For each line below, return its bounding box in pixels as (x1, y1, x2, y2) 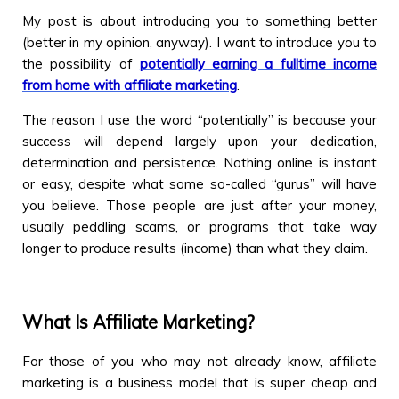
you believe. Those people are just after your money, (22, 196, 377, 214)
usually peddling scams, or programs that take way (22, 217, 377, 235)
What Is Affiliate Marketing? (22, 311, 255, 333)
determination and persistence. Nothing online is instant (22, 153, 377, 171)
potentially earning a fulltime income (139, 54, 378, 72)
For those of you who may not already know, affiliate (22, 353, 377, 370)
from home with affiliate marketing (22, 76, 237, 94)
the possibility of (22, 54, 140, 72)
